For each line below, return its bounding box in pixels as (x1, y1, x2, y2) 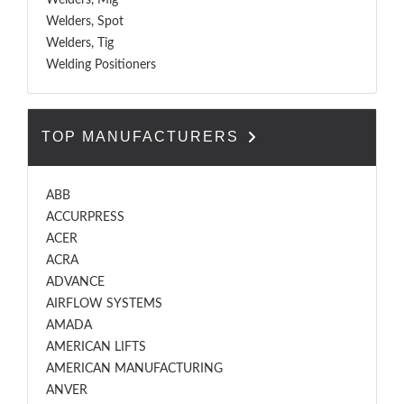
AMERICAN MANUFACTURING (46, 363, 223, 375)
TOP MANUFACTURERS (41, 129, 244, 144)
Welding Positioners (46, 59, 156, 71)
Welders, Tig (46, 37, 114, 50)
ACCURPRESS (46, 211, 124, 224)
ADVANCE (46, 276, 105, 289)
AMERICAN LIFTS (46, 341, 146, 353)
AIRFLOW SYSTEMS (46, 298, 162, 310)
